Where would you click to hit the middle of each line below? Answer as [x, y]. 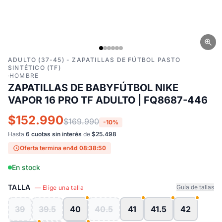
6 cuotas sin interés [54, 134]
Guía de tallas [195, 187]
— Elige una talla [59, 188]
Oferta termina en [45, 148]
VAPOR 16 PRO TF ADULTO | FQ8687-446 [108, 100]
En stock [26, 167]
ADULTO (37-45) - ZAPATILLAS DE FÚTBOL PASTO [94, 60]
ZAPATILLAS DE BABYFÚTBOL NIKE [93, 88]
